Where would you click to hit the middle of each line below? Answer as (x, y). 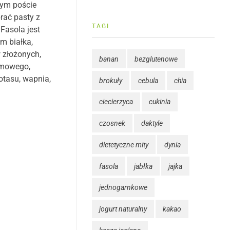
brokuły (111, 80)
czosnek (112, 123)
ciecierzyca (116, 102)
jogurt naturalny (123, 209)
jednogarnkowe (123, 188)
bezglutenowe (156, 59)
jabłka (143, 166)
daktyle (152, 123)
